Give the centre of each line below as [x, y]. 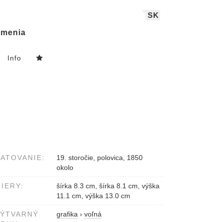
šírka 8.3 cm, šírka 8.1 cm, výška [108, 186]
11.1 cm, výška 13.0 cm [93, 196]
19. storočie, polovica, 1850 [100, 158]
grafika [67, 214]
